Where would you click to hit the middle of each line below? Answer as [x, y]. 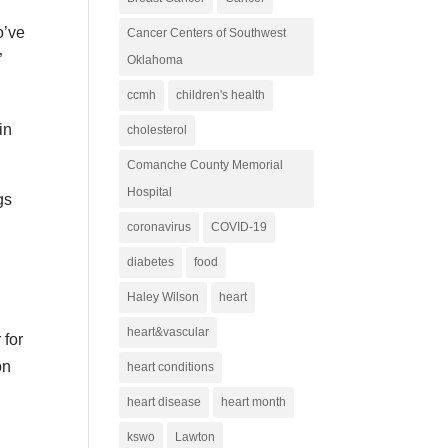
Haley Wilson [163, 297]
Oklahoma [155, 60]
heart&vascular [168, 332]
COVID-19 [239, 227]
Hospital [150, 192]
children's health [221, 95]
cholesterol [157, 130]
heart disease [164, 402]
